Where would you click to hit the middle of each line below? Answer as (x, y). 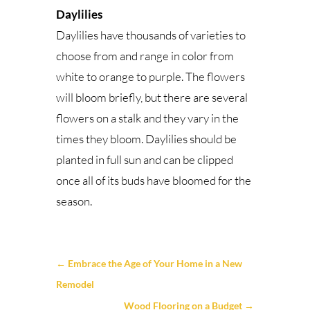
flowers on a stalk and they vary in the (147, 118)
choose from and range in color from (145, 56)
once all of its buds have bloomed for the (153, 181)
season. (74, 201)
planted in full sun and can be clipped (144, 160)
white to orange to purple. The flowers (150, 77)
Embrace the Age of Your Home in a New (155, 264)
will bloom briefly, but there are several (152, 98)
